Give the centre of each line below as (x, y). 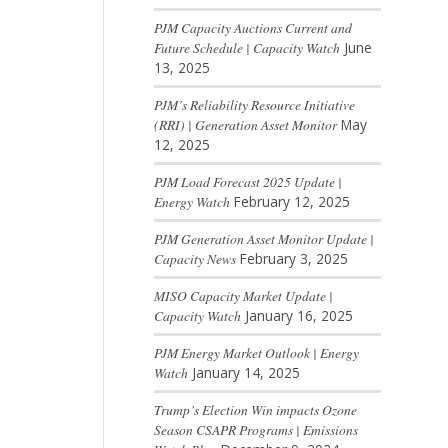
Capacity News (194, 259)
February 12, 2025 (291, 202)
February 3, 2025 (293, 259)
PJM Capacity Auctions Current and (252, 28)
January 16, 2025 (298, 316)
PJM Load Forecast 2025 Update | (247, 182)
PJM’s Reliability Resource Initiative (254, 105)
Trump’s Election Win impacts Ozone (255, 410)
